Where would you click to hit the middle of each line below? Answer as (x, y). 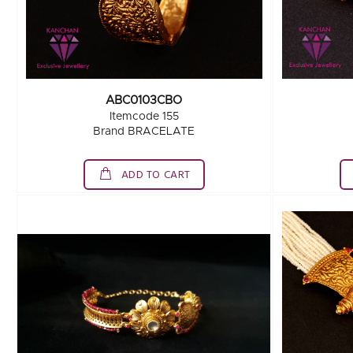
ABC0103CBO (144, 100)
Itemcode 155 (144, 117)
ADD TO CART (154, 175)
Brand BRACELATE (144, 132)
